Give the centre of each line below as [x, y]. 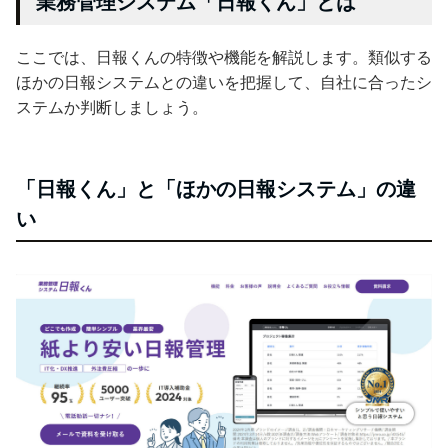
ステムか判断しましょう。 [112, 107]
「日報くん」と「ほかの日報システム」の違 [216, 188]
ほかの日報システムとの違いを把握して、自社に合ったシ [224, 82]
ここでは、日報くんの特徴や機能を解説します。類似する [224, 57]
